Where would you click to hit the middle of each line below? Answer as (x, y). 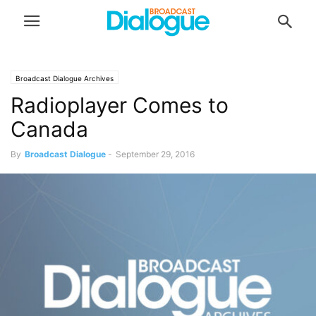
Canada (49, 129)
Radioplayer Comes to (120, 105)
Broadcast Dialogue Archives (65, 78)
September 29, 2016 (155, 154)
